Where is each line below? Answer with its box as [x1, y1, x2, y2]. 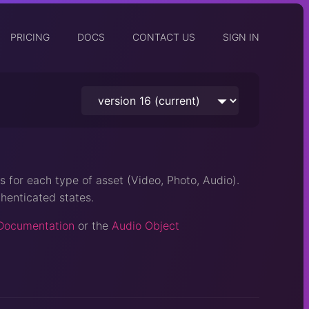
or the [74, 218, 112, 232]
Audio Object [112, 218, 179, 232]
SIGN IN [223, 31, 259, 43]
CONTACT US [132, 31, 195, 43]
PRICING [10, 31, 50, 43]
